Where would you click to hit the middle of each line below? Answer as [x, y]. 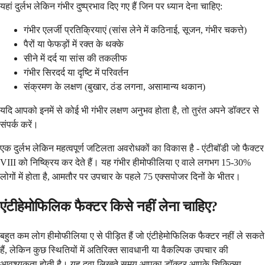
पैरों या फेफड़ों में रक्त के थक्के [74, 44]
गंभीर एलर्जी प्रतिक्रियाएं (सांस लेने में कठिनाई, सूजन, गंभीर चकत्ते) [135, 30]
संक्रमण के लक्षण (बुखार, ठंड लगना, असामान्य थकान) [114, 86]
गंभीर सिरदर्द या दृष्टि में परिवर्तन [76, 72]
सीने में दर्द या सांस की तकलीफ [75, 58]
